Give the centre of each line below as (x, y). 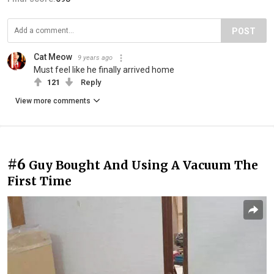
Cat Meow (53, 57)
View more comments (53, 101)
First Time (39, 181)
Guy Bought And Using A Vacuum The (143, 165)
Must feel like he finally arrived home (104, 70)
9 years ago (95, 58)
